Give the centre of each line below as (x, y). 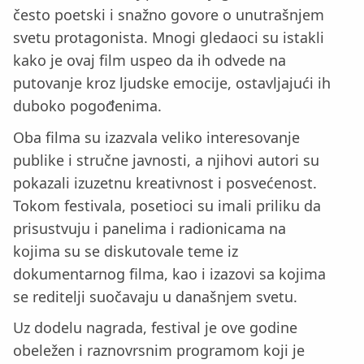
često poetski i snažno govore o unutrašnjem (169, 15)
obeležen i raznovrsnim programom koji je (159, 351)
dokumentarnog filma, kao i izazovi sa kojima (169, 273)
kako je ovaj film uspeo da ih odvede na (149, 60)
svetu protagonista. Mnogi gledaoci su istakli (169, 37)
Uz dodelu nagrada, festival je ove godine (155, 328)
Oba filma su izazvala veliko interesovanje (156, 137)
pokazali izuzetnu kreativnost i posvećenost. (165, 182)
